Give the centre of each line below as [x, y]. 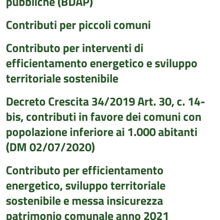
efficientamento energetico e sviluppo [102, 63]
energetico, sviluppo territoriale [86, 185]
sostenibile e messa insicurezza [84, 200]
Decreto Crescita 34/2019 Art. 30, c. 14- [106, 101]
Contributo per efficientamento [85, 170]
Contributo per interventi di [75, 48]
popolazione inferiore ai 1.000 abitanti [102, 132]
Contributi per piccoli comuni [78, 25]
